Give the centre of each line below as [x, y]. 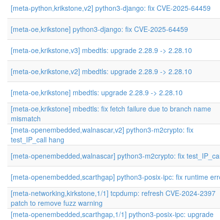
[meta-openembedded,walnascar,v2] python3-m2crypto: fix [102, 130]
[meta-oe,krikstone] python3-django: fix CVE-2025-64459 [99, 29]
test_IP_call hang [38, 139]
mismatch [26, 118]
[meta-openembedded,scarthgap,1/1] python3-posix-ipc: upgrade [112, 214]
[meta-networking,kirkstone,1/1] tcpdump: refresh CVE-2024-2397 [113, 193]
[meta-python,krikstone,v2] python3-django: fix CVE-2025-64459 [111, 8]
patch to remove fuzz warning [57, 203]
